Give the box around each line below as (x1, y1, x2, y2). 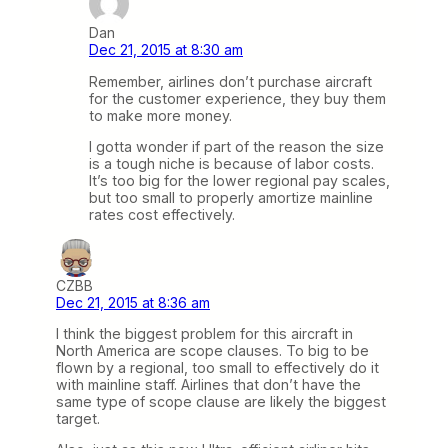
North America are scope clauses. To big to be (56, 341, 369, 359)
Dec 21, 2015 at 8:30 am (89, 41, 243, 59)
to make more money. (89, 106, 232, 124)
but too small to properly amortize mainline (89, 188, 373, 206)
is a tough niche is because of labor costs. (89, 154, 374, 172)
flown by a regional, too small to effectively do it (56, 358, 379, 376)
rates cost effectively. (89, 205, 235, 223)
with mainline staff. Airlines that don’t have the (56, 375, 361, 393)
